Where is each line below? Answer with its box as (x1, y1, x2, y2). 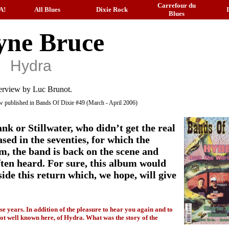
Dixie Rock (96, 6, 128, 13)
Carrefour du (157, 2, 196, 9)
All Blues (34, 6, 60, 13)
